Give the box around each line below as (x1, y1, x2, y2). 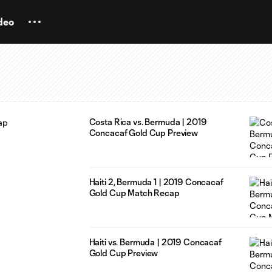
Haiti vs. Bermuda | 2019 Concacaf (89, 236, 222, 247)
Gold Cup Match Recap (89, 187, 180, 198)
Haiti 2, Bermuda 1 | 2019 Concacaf (89, 176, 223, 187)
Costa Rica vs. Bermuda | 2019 (89, 117, 207, 127)
